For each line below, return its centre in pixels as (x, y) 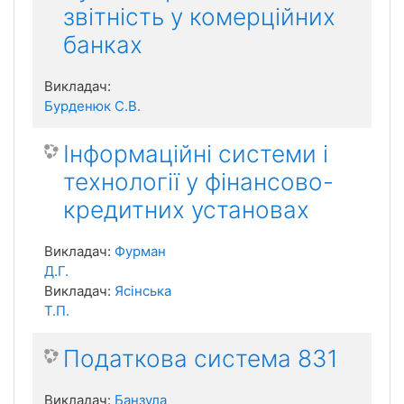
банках (103, 45)
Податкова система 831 (201, 358)
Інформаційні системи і (196, 154)
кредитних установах (186, 210)
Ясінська (143, 291)
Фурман (140, 251)
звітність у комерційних (199, 17)
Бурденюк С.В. (92, 106)
